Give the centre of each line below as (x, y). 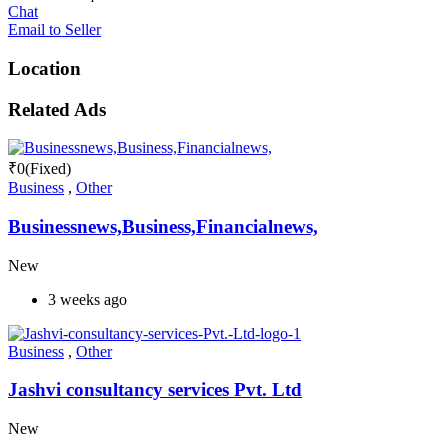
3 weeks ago (87, 299)
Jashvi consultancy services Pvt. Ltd (155, 390)
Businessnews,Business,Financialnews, (163, 226)
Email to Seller (54, 30)
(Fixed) (48, 169)
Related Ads (57, 109)
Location (44, 68)
